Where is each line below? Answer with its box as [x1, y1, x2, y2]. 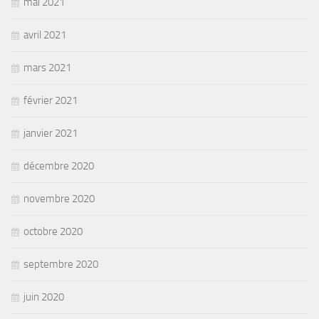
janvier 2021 [23, 126, 78, 140]
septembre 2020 [23, 257, 98, 271]
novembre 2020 [23, 192, 95, 205]
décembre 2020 [23, 159, 94, 172]
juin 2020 [23, 290, 64, 303]
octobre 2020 [23, 224, 83, 238]
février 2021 [23, 93, 78, 107]
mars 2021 [23, 61, 71, 74]
